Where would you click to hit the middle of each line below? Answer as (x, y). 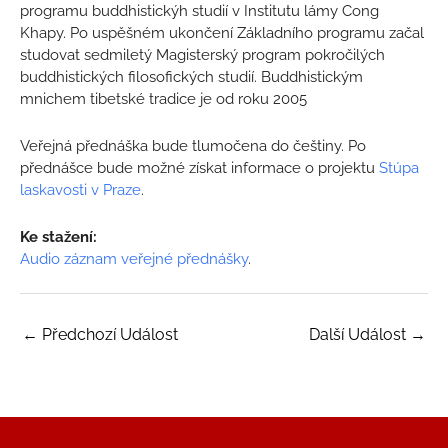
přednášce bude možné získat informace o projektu (199, 168)
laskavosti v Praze (80, 190)
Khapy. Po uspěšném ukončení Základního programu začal (222, 33)
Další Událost (359, 334)
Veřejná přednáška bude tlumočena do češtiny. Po (193, 146)
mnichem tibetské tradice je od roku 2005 (163, 99)
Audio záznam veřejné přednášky (134, 259)
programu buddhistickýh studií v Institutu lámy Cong (199, 11)
